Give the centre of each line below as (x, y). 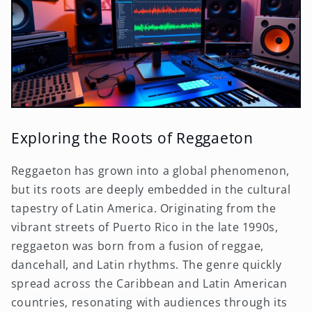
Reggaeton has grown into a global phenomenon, (150, 170)
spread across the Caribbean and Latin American (149, 283)
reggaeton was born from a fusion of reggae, (137, 245)
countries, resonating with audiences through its (149, 302)
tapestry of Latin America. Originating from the (143, 208)
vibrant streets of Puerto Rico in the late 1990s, (145, 227)
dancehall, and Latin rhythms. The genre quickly (146, 264)
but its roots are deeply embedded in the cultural (151, 189)
